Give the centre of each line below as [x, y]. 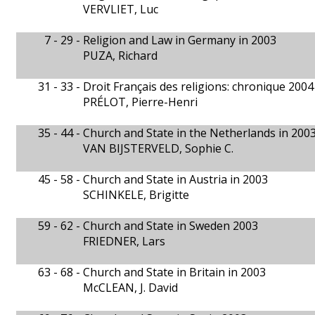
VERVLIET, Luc [121, 9]
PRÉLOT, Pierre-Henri [140, 102]
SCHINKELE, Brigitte [136, 195]
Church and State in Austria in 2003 [175, 179]
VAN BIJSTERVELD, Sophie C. [158, 148]
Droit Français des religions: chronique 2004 [198, 86]
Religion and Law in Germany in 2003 [180, 40]
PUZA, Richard [120, 56]
